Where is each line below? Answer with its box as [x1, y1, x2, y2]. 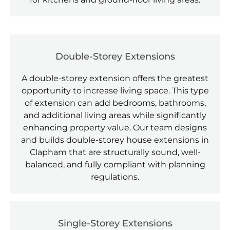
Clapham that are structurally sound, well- [29, 147, 201, 158]
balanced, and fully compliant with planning [25, 160, 205, 170]
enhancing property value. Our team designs [23, 123, 207, 133]
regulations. [91, 172, 139, 182]
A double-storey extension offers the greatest [22, 73, 208, 84]
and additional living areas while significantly [24, 110, 206, 121]
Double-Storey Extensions [55, 51, 175, 63]
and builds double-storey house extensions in [21, 135, 209, 145]
